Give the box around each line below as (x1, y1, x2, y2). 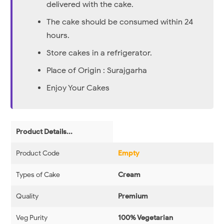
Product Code (15, 149, 59, 158)
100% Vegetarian (117, 213, 173, 222)
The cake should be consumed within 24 (46, 17, 193, 27)
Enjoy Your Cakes (46, 83, 110, 93)
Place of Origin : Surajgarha (46, 65, 147, 76)
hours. (46, 30, 70, 41)
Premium (117, 192, 148, 201)
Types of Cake (15, 170, 60, 179)
